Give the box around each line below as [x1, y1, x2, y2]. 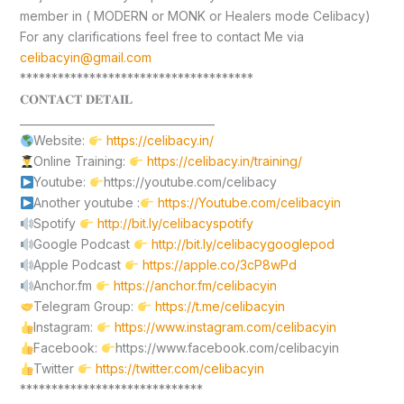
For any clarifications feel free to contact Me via [19, 29, 304, 45]
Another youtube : [33, 195, 141, 211]
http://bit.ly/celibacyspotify [97, 216, 254, 232]
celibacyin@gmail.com [19, 50, 151, 66]
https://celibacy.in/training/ [147, 153, 303, 170]
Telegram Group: [33, 298, 138, 315]
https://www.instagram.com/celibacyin [115, 319, 337, 335]
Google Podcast [33, 236, 134, 252]
